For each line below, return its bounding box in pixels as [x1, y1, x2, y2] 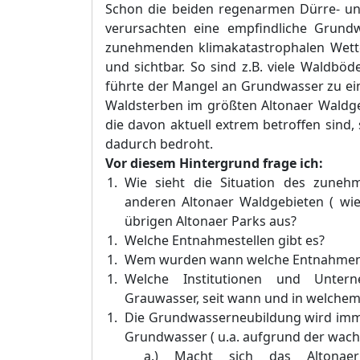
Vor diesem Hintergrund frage [105, 154, 297, 172]
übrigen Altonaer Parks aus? [124, 212, 297, 230]
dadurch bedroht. [105, 135, 213, 153]
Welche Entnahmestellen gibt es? [124, 231, 325, 249]
